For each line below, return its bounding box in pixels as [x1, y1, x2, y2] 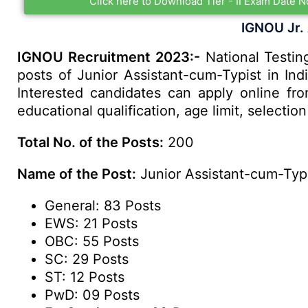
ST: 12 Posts [45, 269, 124, 285]
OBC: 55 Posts [45, 233, 139, 250]
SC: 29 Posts [45, 251, 129, 267]
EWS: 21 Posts [45, 215, 137, 232]
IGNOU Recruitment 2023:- [17, 49, 200, 65]
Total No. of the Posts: [17, 134, 164, 151]
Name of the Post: [17, 166, 136, 182]
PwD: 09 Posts [45, 287, 140, 303]
